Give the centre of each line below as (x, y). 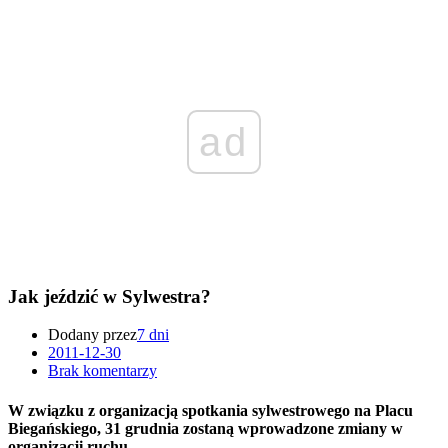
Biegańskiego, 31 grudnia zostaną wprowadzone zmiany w (205, 428)
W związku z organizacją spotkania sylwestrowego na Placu (210, 410)
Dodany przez (92, 335)
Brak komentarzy (102, 371)
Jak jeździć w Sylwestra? (109, 296)
